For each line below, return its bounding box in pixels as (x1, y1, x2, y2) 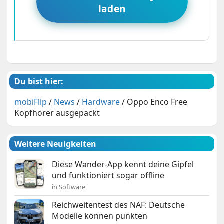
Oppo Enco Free (127, 96, 188, 107)
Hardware (82, 96, 120, 107)
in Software (52, 182, 86, 191)
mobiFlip (14, 96, 47, 107)
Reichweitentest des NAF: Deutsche (52, 199, 185, 210)
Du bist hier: (14, 75, 64, 87)
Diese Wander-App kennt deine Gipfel (52, 158, 194, 170)
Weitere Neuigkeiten (14, 138, 97, 149)
